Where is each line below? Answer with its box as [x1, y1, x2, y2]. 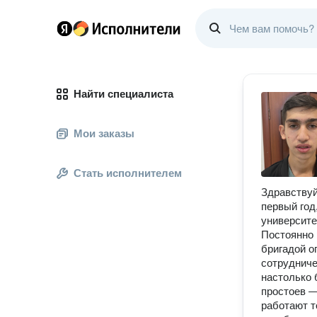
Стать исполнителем [74, 167, 182, 179]
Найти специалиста [74, 88, 173, 100]
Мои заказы [74, 127, 134, 139]
